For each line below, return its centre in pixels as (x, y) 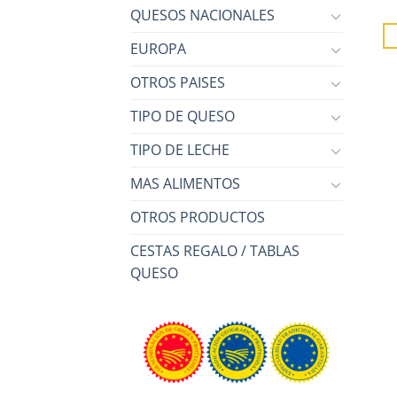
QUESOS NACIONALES (202, 16)
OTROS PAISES (178, 83)
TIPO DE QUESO (183, 117)
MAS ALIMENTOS (185, 184)
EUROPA (158, 49)
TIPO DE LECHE (180, 150)
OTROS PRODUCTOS (198, 218)
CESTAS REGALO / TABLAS (215, 251)
